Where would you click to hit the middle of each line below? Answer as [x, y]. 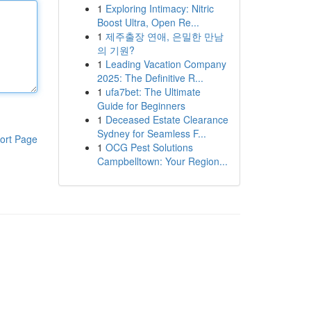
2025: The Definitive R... [150, 78]
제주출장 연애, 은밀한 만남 [164, 36]
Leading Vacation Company [166, 64]
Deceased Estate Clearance [167, 119]
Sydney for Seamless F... [151, 133]
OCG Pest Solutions [149, 147]
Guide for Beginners [141, 106]
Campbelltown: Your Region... [162, 161]
